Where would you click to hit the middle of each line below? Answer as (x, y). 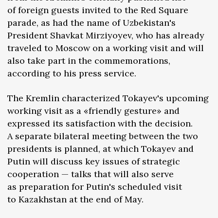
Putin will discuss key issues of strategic (94, 162)
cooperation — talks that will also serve (91, 174)
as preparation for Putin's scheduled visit (95, 187)
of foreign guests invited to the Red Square (98, 10)
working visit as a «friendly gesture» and (93, 111)
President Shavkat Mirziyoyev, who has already (106, 36)
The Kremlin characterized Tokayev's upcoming (108, 98)
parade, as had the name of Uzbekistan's (91, 23)
